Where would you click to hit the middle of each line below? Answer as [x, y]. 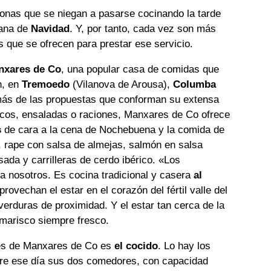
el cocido [136, 246]
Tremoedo [46, 85]
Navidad [51, 29]
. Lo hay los [184, 246]
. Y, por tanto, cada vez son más [143, 29]
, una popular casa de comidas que [140, 70]
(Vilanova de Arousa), [122, 85]
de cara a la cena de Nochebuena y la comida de [113, 130]
